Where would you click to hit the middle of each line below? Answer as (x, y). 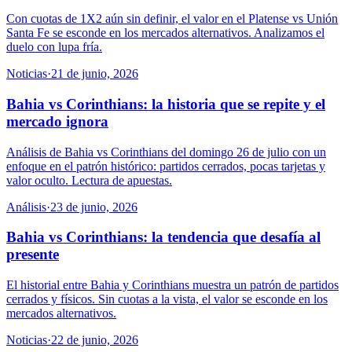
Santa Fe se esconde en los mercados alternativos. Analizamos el (165, 33)
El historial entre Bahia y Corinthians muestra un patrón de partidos (172, 285)
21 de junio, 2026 (95, 74)
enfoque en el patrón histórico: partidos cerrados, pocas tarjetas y (166, 166)
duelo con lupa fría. (54, 47)
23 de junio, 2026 (94, 207)
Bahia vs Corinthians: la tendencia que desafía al (163, 237)
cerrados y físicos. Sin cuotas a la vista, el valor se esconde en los (167, 299)
